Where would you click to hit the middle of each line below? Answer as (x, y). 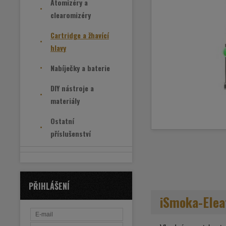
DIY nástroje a (72, 88)
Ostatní (62, 121)
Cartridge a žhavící (80, 35)
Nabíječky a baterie (80, 68)
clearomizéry (71, 15)
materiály (65, 101)
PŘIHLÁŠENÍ (49, 186)
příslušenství (71, 133)
